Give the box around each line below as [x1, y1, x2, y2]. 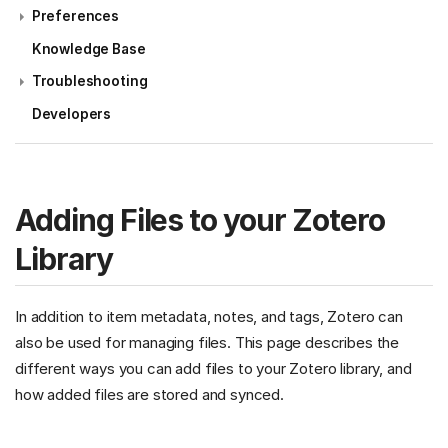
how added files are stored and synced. [15, 385, 284, 405]
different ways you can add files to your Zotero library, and [15, 359, 412, 379]
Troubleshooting [31, 73, 148, 90]
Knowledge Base [31, 40, 146, 57]
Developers [31, 105, 112, 122]
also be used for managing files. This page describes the [15, 333, 400, 353]
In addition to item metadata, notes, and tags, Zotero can [15, 307, 403, 327]
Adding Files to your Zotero [15, 202, 385, 239]
